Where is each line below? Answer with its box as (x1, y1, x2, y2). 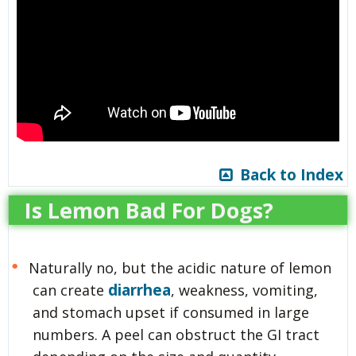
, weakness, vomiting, (171, 280, 318, 300)
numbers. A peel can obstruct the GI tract (33, 324, 319, 344)
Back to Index (232, 164, 343, 185)
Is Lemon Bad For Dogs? (25, 195, 273, 225)
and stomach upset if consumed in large (33, 302, 309, 322)
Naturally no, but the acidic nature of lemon (28, 257, 331, 277)
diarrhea (108, 279, 171, 300)
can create (33, 280, 108, 300)
